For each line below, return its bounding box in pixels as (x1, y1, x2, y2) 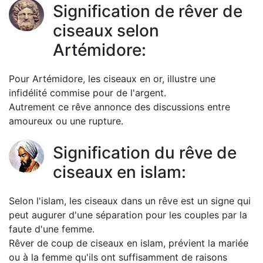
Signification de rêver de (53, 1, 242, 22)
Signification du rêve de (53, 143, 237, 163)
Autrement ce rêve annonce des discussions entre (9, 101, 230, 113)
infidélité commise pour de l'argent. (9, 87, 166, 99)
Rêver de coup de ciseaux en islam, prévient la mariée (9, 237, 248, 249)
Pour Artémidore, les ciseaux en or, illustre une (9, 73, 215, 85)
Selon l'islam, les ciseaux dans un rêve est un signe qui (9, 195, 251, 207)
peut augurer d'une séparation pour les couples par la (9, 209, 247, 221)
